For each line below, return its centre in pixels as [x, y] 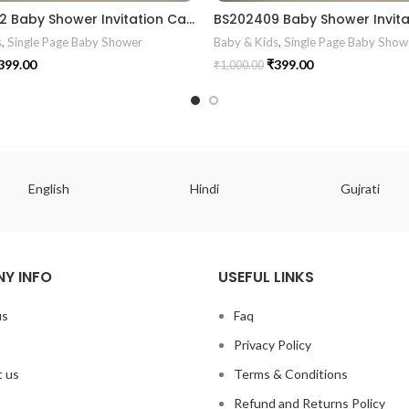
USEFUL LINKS [266, 278]
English [49, 189]
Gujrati [360, 189]
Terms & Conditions [291, 374]
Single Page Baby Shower [75, 42]
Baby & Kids [246, 42]
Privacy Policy [273, 345]
